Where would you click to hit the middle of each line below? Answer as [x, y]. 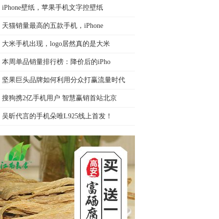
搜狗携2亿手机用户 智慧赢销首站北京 [59, 98]
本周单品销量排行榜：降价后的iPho [56, 62]
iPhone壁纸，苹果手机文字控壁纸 [53, 8]
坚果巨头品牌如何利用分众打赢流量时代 [64, 80]
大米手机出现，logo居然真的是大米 [56, 44]
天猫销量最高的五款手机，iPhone [53, 26]
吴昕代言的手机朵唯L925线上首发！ [57, 116]
